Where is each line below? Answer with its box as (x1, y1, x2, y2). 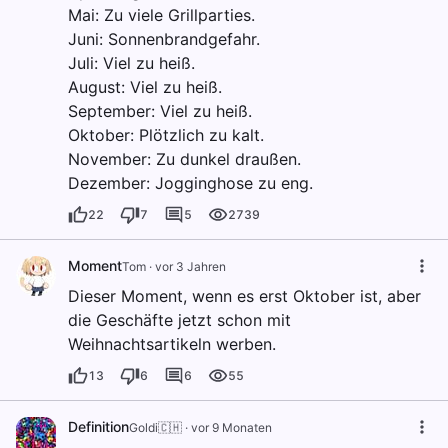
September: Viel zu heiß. (68, 101, 252, 122)
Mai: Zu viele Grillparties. (68, 5, 255, 26)
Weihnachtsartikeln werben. (68, 334, 276, 355)
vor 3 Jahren (155, 259, 226, 275)
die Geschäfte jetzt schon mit (68, 310, 291, 331)
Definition (68, 418, 129, 436)
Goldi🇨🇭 (129, 420, 182, 436)
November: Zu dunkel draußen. (68, 149, 301, 170)
